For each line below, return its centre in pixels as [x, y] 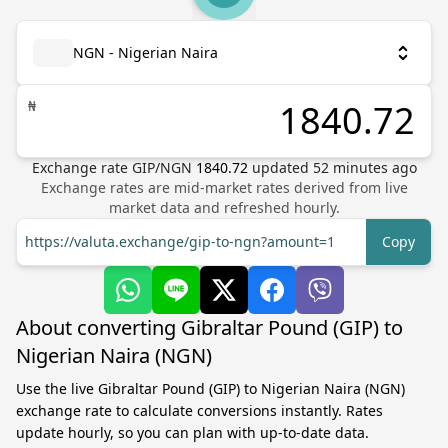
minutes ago [372, 167]
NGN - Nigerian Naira [145, 52]
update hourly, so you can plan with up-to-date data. [192, 432]
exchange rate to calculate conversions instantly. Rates [199, 410]
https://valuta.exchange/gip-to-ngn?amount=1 [180, 241]
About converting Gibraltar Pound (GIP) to [209, 327]
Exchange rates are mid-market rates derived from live [224, 187]
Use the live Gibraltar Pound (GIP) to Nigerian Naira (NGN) [210, 388]
